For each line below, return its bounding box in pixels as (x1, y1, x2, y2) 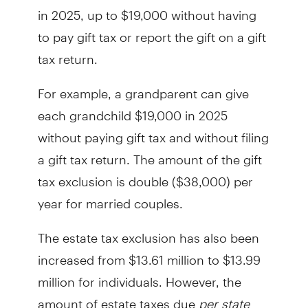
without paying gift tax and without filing (37, 118, 269, 145)
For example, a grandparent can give (37, 74, 249, 101)
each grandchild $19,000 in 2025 (37, 96, 228, 123)
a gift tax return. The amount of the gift (37, 140, 262, 167)
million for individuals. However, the (37, 262, 241, 289)
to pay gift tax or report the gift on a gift (37, 17, 266, 45)
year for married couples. (37, 184, 183, 211)
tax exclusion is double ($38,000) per (37, 162, 253, 189)
